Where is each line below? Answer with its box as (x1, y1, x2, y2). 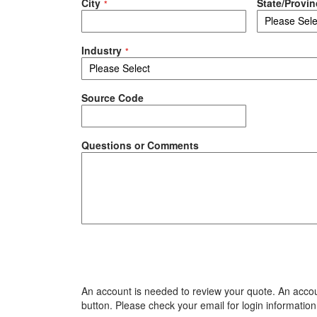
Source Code (81, 90, 144, 105)
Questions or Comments (81, 137, 199, 152)
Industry (81, 42, 122, 57)
